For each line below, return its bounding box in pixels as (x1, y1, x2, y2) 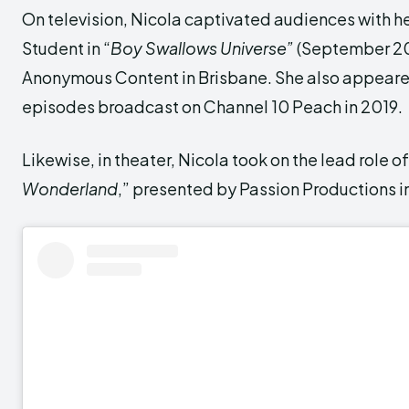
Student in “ (22, 37, 110, 58)
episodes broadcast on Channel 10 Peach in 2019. (22, 95, 403, 117)
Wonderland (22, 177, 118, 199)
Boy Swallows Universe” (110, 37, 294, 58)
